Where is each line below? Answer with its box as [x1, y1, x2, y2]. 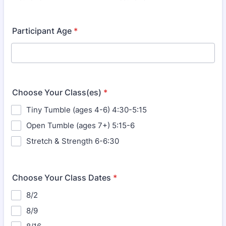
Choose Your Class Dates [12, 173, 111, 183]
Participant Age [12, 26, 72, 36]
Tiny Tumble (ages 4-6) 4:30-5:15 [26, 105, 147, 115]
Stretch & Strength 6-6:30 [26, 136, 119, 146]
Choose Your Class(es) [12, 87, 101, 97]
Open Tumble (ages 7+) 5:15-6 [26, 121, 135, 130]
